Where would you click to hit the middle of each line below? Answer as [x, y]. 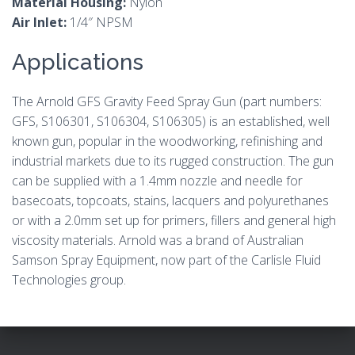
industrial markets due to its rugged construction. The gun [173, 161]
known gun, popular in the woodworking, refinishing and [167, 141]
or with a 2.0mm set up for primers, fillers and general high [174, 221]
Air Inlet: [39, 23]
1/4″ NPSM [100, 23]
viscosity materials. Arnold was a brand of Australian [158, 240]
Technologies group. [69, 280]
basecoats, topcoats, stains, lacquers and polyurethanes [170, 201]
